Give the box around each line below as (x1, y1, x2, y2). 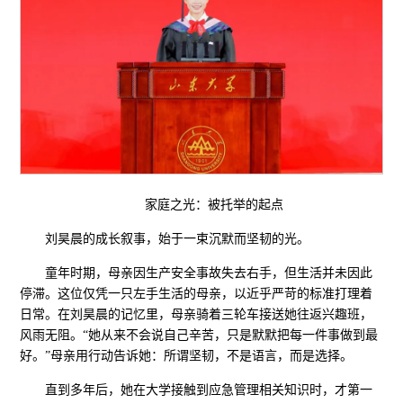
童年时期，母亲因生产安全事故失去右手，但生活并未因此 (45, 266, 373, 281)
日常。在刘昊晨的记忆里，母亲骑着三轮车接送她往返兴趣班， (20, 308, 373, 322)
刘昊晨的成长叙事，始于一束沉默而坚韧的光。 (45, 232, 310, 246)
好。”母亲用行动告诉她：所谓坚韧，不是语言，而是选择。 (20, 349, 354, 363)
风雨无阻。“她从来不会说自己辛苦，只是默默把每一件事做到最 (20, 328, 379, 343)
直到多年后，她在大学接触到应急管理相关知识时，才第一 (45, 383, 373, 398)
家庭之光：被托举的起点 (145, 198, 283, 212)
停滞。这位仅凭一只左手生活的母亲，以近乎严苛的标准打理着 (20, 287, 373, 301)
